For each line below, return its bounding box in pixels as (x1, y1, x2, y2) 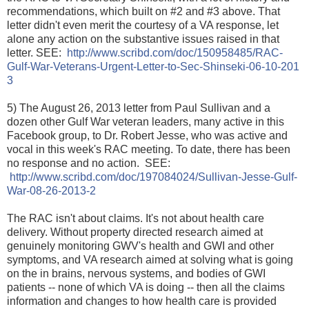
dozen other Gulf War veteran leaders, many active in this (7, 116, 284, 128)
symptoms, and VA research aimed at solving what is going (7, 254, 293, 266)
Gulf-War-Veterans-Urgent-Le (7, 61, 149, 73)
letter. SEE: (7, 47, 67, 59)
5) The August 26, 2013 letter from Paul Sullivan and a (7, 102, 270, 114)
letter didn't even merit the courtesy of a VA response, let (7, 19, 279, 32)
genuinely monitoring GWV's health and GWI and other (7, 240, 274, 252)
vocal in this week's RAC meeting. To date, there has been (7, 143, 290, 156)
